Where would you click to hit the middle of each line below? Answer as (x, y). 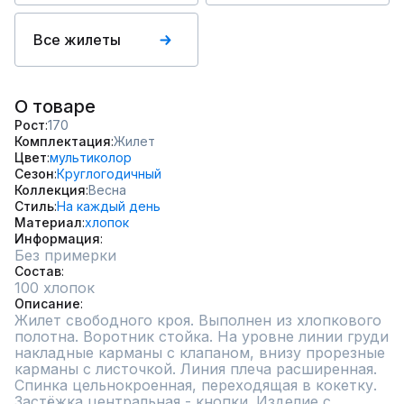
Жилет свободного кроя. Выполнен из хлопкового (198, 320)
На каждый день (109, 206)
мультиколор (91, 157)
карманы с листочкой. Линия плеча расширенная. (196, 369)
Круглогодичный (109, 174)
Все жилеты (77, 40)
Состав (38, 271)
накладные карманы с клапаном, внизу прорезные (200, 353)
